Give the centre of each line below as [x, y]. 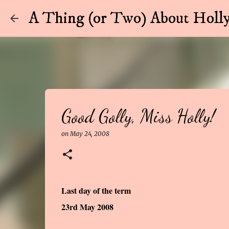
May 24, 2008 [89, 134]
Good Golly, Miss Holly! [138, 116]
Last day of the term [96, 190]
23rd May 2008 [87, 207]
